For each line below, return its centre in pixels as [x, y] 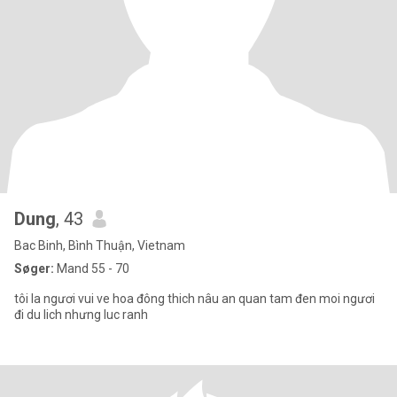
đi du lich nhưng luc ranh [81, 315]
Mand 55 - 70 [92, 269]
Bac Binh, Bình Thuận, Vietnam [100, 245]
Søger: [34, 269]
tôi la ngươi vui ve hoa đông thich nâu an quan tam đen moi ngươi [195, 299]
